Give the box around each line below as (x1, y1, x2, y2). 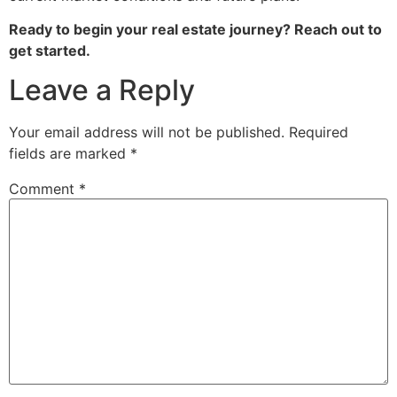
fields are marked (9, 144, 130, 163)
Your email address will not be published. (9, 123, 284, 142)
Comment (9, 180, 79, 198)
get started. (9, 41, 90, 59)
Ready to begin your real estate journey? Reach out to (9, 19, 382, 38)
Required (289, 123, 348, 142)
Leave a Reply (9, 73, 195, 108)
